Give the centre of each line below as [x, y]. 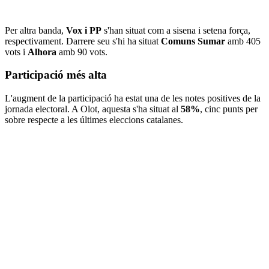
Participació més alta [56, 75]
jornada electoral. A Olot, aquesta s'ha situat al [93, 109]
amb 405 [243, 41]
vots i [16, 52]
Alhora [42, 52]
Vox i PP [84, 30]
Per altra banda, [35, 30]
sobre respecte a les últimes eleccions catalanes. [94, 120]
